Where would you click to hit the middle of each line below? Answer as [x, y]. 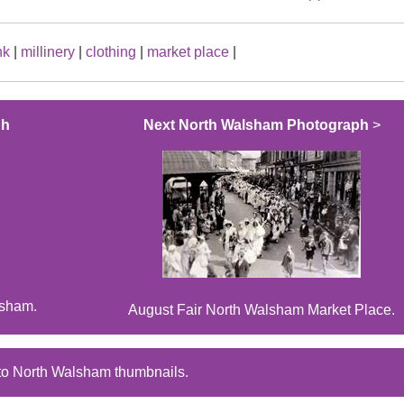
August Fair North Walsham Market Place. [262, 310]
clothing [111, 52]
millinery [48, 52]
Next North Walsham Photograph [256, 125]
